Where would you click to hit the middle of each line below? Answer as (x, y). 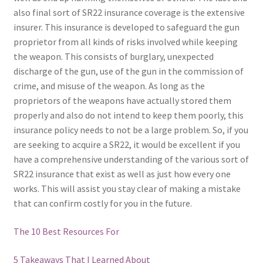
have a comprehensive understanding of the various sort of (131, 159)
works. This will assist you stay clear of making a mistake (127, 189)
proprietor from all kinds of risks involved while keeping (125, 42)
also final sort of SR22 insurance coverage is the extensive (129, 13)
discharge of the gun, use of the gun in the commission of (128, 71)
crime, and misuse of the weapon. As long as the (109, 86)
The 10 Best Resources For (66, 232)
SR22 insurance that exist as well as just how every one (122, 174)
